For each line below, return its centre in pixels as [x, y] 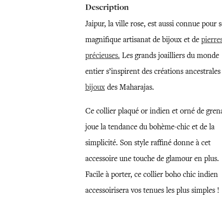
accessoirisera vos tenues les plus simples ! [152, 190]
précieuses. [102, 55]
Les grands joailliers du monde [169, 55]
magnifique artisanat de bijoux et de [143, 40]
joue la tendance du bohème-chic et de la [150, 127]
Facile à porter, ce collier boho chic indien [151, 174]
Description [107, 7]
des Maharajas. [129, 87]
